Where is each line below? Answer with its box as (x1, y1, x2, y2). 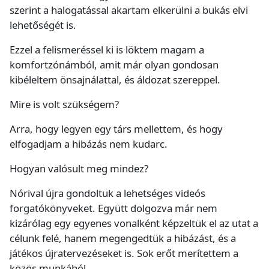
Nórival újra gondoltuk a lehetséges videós (10, 186, 205, 201)
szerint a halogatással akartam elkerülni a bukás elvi (10, 3, 248, 17)
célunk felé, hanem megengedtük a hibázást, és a (10, 231, 236, 246)
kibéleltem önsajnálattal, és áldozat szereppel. (10, 73, 220, 87)
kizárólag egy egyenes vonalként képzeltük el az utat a (10, 216, 258, 231)
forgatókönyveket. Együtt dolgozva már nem (10, 201, 217, 216)
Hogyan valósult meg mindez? (10, 162, 148, 176)
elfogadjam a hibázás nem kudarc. (10, 137, 168, 151)
